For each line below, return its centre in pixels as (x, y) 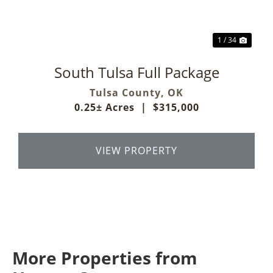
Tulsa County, (129, 92)
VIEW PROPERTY (136, 150)
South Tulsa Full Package (136, 72)
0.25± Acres (104, 107)
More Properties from (105, 257)
